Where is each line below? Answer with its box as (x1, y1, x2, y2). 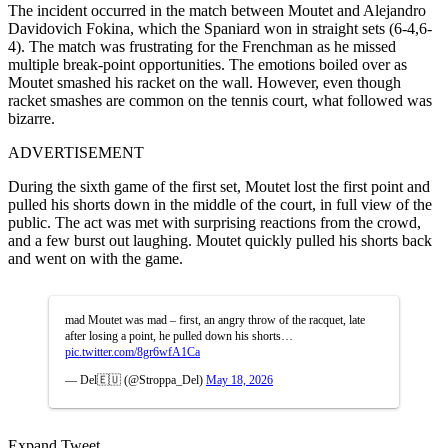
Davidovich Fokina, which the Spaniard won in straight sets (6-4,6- (8, 19, 432, 37)
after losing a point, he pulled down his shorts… (65, 328, 293, 343)
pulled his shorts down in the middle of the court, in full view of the (8, 195, 432, 213)
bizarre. (8, 109, 55, 127)
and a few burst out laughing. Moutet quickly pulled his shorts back (8, 231, 432, 249)
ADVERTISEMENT (8, 143, 144, 161)
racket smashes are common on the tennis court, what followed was (8, 91, 432, 109)
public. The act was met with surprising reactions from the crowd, (8, 213, 421, 231)
